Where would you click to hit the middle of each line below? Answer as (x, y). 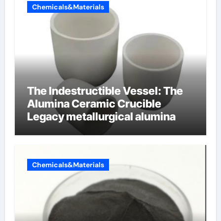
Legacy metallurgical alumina (101, 116)
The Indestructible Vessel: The (105, 91)
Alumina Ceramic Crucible (94, 104)
